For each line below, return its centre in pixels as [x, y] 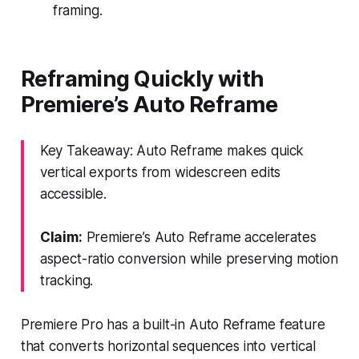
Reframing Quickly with [142, 79]
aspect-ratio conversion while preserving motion [189, 258]
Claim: [61, 237]
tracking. [67, 280]
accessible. [73, 194]
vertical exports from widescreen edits [160, 172]
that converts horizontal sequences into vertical [168, 346]
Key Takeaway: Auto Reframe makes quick [172, 150]
